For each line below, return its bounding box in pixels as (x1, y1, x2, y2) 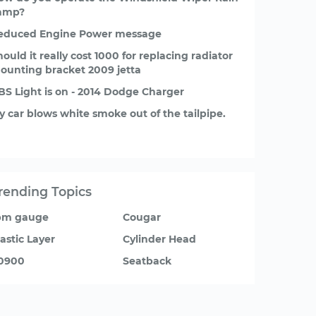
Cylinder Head (123, 233, 196, 245)
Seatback (123, 255, 171, 267)
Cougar (123, 211, 161, 224)
